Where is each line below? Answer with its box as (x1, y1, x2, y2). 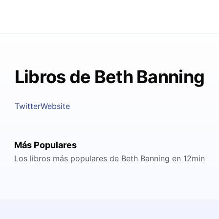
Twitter (14, 101, 41, 111)
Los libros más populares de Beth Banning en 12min (14, 153, 205, 163)
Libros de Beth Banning (14, 66, 205, 88)
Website (40, 101, 70, 111)
